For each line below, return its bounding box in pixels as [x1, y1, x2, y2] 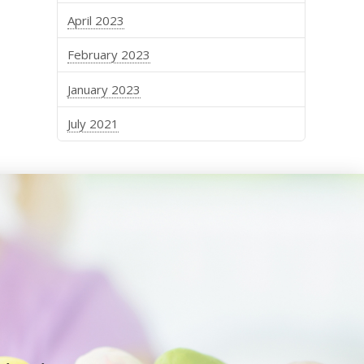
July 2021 [67, 115, 119, 132]
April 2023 [67, 12, 125, 28]
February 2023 [67, 46, 151, 63]
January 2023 [67, 81, 141, 97]
